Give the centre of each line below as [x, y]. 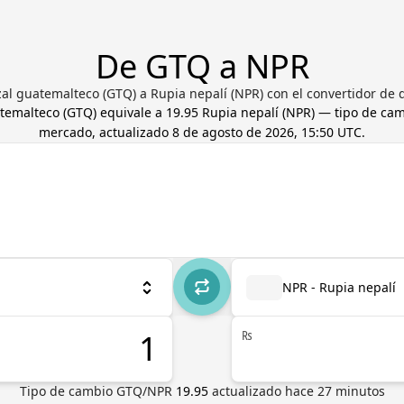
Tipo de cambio [68, 391]
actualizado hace [264, 391]
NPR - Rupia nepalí [339, 287]
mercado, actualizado [106, 132]
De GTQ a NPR [202, 66]
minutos [358, 391]
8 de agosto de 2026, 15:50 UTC [267, 132]
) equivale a [129, 112]
